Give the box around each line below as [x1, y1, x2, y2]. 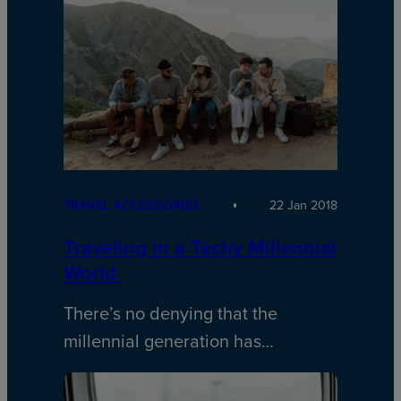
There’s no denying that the [63, 300, 277, 327]
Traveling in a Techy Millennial [63, 233, 337, 262]
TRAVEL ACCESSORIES [63, 196, 200, 215]
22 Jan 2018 [269, 196, 338, 215]
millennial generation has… [63, 328, 274, 354]
